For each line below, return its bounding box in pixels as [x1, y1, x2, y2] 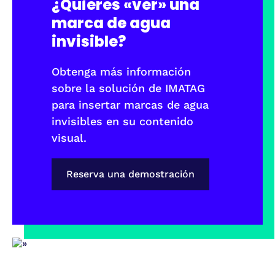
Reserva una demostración [66, 168, 195, 180]
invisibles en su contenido [52, 115, 193, 128]
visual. [52, 131, 87, 145]
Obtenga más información [52, 65, 191, 79]
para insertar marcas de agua [52, 98, 209, 112]
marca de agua [52, 13, 171, 34]
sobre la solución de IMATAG [52, 82, 205, 95]
